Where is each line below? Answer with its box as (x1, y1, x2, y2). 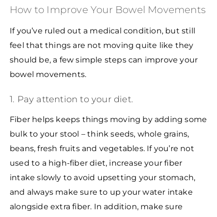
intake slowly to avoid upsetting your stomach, (10, 172, 196, 182)
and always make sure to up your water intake (10, 187, 193, 197)
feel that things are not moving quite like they (10, 41, 194, 50)
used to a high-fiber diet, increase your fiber (10, 158, 183, 168)
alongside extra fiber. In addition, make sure (10, 201, 183, 211)
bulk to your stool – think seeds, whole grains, (10, 129, 189, 139)
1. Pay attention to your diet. (10, 94, 133, 105)
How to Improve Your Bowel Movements (10, 4, 206, 16)
